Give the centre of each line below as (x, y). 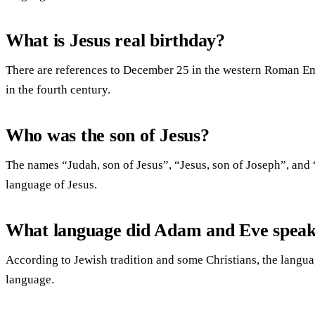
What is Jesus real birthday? (115, 40)
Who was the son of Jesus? (108, 135)
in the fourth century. (58, 89)
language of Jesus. (51, 184)
